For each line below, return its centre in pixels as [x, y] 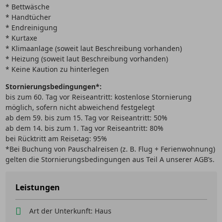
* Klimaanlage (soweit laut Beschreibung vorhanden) [93, 48]
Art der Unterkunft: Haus [70, 211]
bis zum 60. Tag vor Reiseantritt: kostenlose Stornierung [98, 97]
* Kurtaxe [21, 38]
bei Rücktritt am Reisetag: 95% [56, 139]
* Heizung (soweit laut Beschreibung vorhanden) [86, 59]
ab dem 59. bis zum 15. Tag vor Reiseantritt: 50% [86, 118]
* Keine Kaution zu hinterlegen [57, 69]
